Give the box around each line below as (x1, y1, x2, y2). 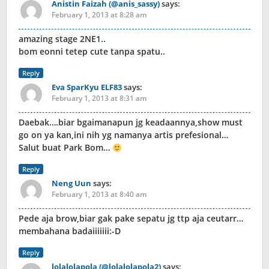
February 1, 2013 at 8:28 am (52, 10, 147, 20)
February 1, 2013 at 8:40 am (52, 189, 147, 200)
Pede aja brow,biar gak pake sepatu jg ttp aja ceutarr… (19, 213, 243, 225)
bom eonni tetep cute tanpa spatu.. (19, 46, 165, 58)
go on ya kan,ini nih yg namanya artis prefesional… (19, 129, 228, 141)
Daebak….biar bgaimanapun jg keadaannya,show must (19, 116, 243, 128)
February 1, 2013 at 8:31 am (52, 93, 147, 104)
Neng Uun (52, 178, 91, 189)
